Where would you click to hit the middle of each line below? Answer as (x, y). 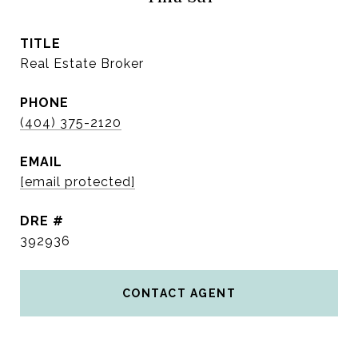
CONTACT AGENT (179, 293)
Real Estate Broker (82, 64)
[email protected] (78, 182)
